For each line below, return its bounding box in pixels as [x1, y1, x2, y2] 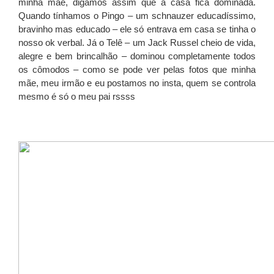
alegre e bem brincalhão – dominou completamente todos [18, 51, 256, 62]
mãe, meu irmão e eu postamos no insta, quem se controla [18, 78, 256, 89]
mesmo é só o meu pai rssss [18, 91, 135, 102]
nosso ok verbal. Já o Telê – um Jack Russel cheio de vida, [18, 37, 256, 48]
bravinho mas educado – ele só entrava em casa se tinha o [18, 24, 256, 35]
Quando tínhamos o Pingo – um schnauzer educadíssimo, [18, 10, 256, 21]
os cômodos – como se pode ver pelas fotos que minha [18, 64, 256, 75]
